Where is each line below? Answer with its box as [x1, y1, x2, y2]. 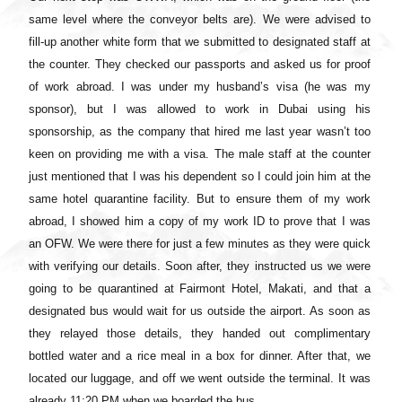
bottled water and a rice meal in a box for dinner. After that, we [29, 349, 371, 363]
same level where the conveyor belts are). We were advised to [29, 13, 371, 27]
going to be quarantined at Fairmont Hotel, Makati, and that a [29, 282, 371, 296]
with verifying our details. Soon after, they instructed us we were [29, 259, 371, 274]
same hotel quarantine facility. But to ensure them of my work [29, 192, 371, 206]
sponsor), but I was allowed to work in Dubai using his [29, 102, 371, 117]
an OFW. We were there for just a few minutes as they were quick [29, 237, 371, 251]
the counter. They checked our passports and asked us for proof [29, 57, 371, 72]
